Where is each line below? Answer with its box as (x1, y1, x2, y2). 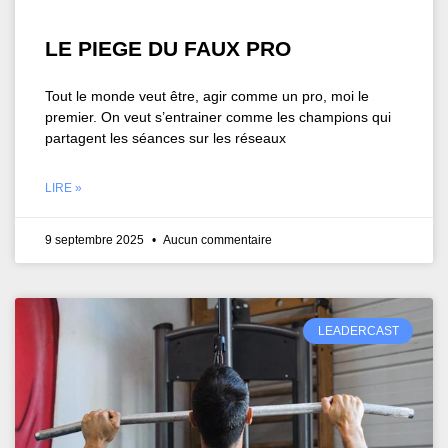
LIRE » (45, 180, 82, 195)
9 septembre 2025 (45, 232, 147, 247)
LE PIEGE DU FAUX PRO (45, 36, 291, 60)
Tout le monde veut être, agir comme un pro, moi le (45, 87, 369, 104)
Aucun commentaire (161, 232, 272, 247)
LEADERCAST (317, 323, 399, 338)
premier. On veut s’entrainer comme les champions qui (45, 108, 391, 125)
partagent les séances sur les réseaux (45, 129, 286, 146)
